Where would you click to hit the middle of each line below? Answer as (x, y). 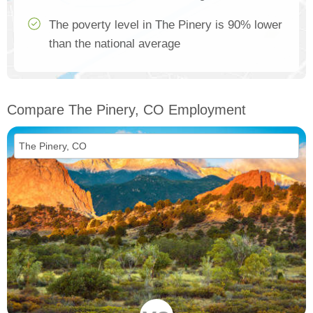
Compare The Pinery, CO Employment (126, 110)
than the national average (115, 44)
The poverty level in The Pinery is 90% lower (166, 25)
